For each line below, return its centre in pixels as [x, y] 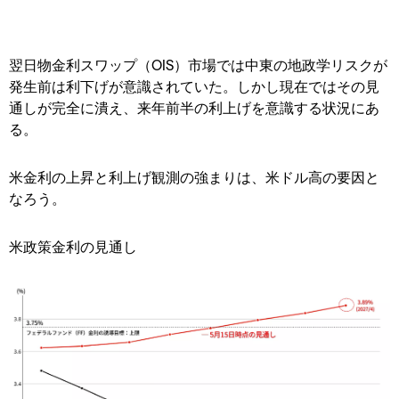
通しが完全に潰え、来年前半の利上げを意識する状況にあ [194, 107]
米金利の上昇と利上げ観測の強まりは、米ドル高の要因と [194, 176]
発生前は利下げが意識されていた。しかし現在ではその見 [194, 85]
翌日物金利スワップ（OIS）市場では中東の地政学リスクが [198, 64]
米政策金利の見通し [73, 246]
